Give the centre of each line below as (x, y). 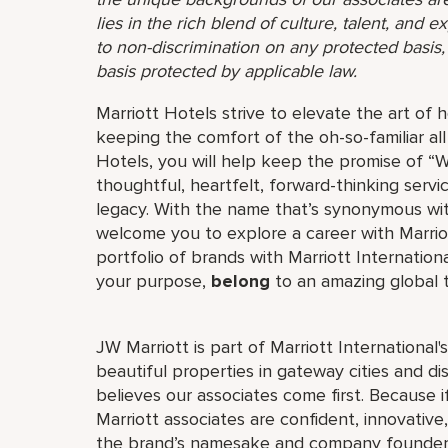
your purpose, (153, 281)
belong (240, 281)
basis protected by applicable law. (226, 71)
